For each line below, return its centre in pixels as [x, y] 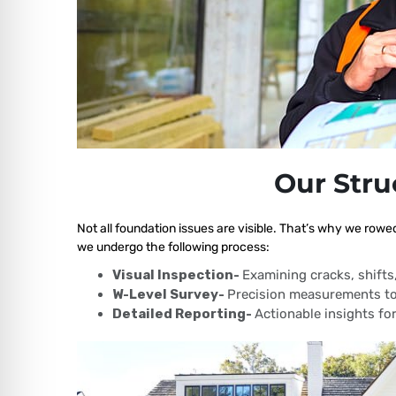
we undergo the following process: [173, 247]
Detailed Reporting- [183, 314]
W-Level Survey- [170, 294]
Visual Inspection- [177, 275]
